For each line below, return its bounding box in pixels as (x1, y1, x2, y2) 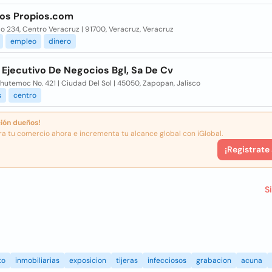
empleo (10, 36, 36, 46)
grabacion (196, 256, 231, 265)
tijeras (116, 256, 138, 265)
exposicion (69, 256, 106, 265)
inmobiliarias (15, 256, 59, 265)
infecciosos (148, 256, 186, 265)
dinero (48, 36, 71, 46)
